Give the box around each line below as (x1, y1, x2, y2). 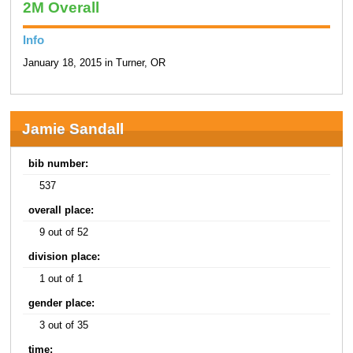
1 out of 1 (39, 273, 84, 284)
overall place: (28, 204, 95, 216)
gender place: (28, 297, 95, 309)
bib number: (28, 158, 89, 169)
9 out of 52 (39, 226, 89, 238)
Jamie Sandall (21, 120, 124, 137)
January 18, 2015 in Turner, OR (22, 58, 165, 69)
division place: (28, 251, 101, 262)
